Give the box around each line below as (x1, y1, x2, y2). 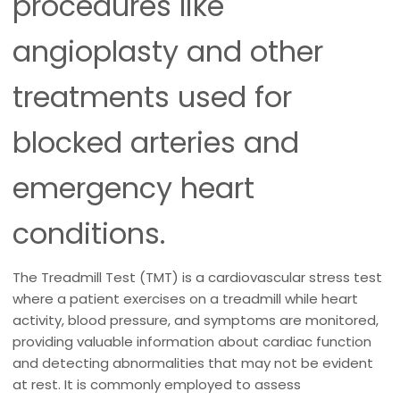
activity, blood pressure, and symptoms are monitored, (12, 311, 379, 329)
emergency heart (12, 168, 254, 208)
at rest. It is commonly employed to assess (12, 375, 301, 394)
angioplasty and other (12, 31, 323, 71)
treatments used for (12, 77, 292, 117)
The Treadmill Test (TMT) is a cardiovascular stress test (12, 268, 382, 287)
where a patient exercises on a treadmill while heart (12, 289, 358, 308)
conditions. (12, 213, 165, 254)
